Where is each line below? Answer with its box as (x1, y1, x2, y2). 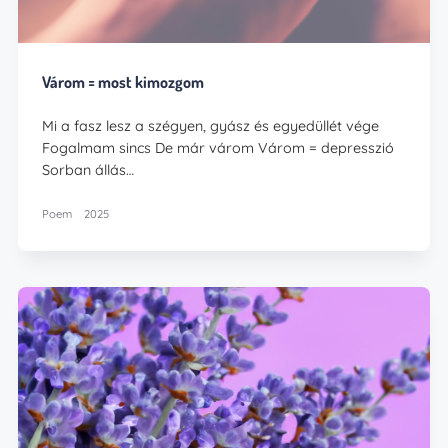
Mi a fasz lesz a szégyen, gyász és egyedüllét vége (42, 116, 380, 135)
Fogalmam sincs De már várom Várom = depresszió (42, 138, 395, 157)
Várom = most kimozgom (42, 70, 205, 92)
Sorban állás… (42, 160, 135, 179)
